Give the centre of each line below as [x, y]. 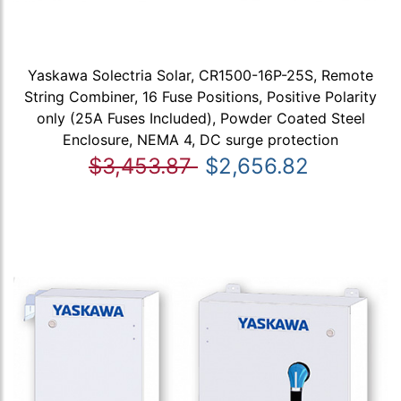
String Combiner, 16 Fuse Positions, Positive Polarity [200, 96]
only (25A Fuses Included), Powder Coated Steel [200, 118]
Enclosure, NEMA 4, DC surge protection [200, 139]
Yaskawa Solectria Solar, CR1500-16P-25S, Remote [200, 75]
